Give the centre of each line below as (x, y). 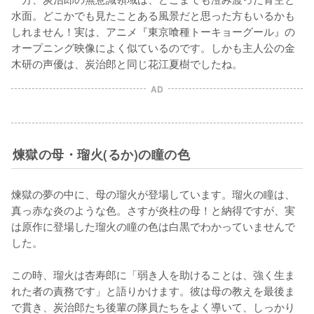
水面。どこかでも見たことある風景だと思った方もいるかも (153, 15)
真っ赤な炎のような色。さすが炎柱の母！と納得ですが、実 (153, 210)
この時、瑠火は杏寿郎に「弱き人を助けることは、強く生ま (153, 274)
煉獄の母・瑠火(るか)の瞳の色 (101, 154)
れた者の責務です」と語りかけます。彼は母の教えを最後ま (153, 291)
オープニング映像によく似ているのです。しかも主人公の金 (153, 47)
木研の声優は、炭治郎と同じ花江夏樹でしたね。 (127, 63)
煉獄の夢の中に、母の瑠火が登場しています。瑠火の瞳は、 (153, 194)
